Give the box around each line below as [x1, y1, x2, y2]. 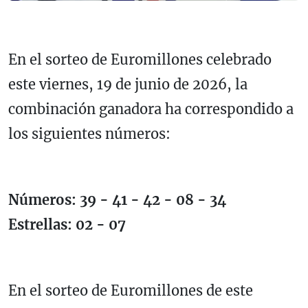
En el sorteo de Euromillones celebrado [8, 51, 272, 69]
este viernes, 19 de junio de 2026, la [8, 76, 247, 93]
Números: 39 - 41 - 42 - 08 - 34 [8, 191, 257, 209]
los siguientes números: [8, 125, 174, 143]
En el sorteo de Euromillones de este [8, 282, 253, 300]
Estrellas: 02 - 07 [8, 216, 126, 234]
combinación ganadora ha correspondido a [8, 100, 294, 118]
